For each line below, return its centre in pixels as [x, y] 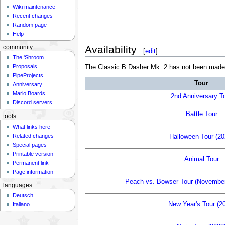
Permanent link [31, 162]
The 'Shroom [28, 58]
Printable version [33, 153]
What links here [32, 126]
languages [17, 185]
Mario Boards [29, 94]
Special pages [30, 144]
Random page [30, 25]
